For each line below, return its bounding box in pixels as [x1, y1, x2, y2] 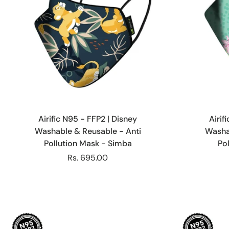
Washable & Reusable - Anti [34, 125, 141, 136]
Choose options [62, 100, 114, 109]
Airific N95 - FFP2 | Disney [38, 113, 138, 124]
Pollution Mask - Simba [43, 138, 132, 149]
